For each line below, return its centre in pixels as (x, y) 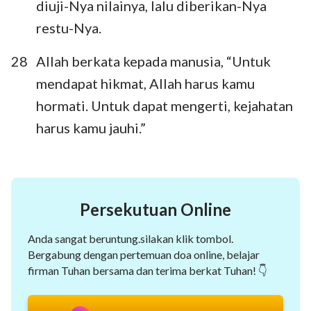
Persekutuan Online (155, 209)
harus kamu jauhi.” (91, 127)
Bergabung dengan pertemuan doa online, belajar (144, 254)
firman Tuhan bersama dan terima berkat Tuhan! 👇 (148, 270)
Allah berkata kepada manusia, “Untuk (153, 61)
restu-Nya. (69, 27)
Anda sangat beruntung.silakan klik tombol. (131, 238)
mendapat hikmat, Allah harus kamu (145, 83)
